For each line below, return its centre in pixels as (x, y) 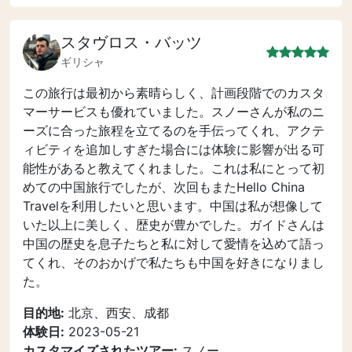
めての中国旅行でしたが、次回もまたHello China (164, 187)
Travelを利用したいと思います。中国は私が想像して (173, 206)
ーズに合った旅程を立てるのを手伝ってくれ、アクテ (174, 130)
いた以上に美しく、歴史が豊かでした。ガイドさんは (174, 225)
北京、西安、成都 (117, 313)
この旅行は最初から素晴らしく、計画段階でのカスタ (174, 93)
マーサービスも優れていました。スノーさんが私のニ (174, 112)
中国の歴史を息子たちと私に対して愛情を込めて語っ (174, 244)
